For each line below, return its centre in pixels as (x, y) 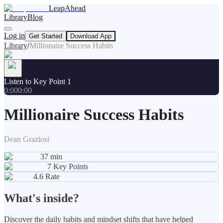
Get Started (46, 36)
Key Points (71, 166)
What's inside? (42, 198)
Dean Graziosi (27, 139)
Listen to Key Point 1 (38, 81)
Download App (91, 36)
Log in (14, 36)
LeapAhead (67, 8)
